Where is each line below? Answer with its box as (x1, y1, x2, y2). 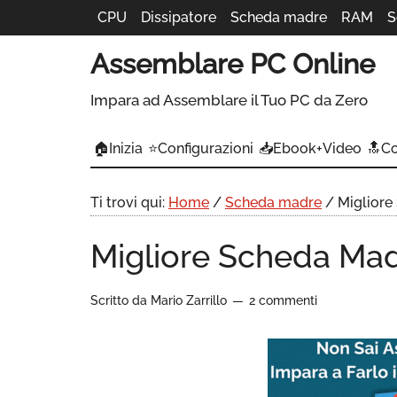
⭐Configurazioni (148, 140, 253, 157)
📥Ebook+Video (259, 140, 362, 157)
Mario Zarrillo (151, 293, 227, 307)
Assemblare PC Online (90, 48, 375, 80)
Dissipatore (141, 9, 216, 26)
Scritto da (90, 293, 151, 307)
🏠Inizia (93, 140, 143, 157)
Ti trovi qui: (90, 194, 168, 211)
